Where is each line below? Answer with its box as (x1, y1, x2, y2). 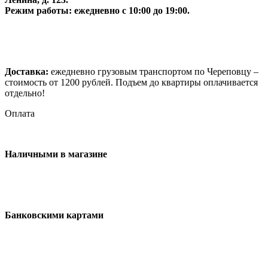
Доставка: (5, 66, 48, 77)
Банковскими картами (5, 209, 103, 220)
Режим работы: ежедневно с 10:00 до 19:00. (5, 5, 190, 16)
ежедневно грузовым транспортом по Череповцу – (48, 66, 258, 77)
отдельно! (5, 87, 45, 98)
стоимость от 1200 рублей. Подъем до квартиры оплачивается (5, 77, 258, 87)
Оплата (5, 108, 35, 118)
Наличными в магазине (5, 148, 107, 159)
